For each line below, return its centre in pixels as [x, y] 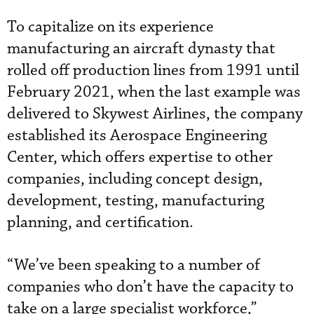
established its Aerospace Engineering [137, 135]
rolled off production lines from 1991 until [153, 70]
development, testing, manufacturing [136, 200]
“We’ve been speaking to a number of [134, 265]
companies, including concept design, [135, 179]
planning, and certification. [100, 222]
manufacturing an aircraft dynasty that [141, 48]
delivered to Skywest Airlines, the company [155, 114]
